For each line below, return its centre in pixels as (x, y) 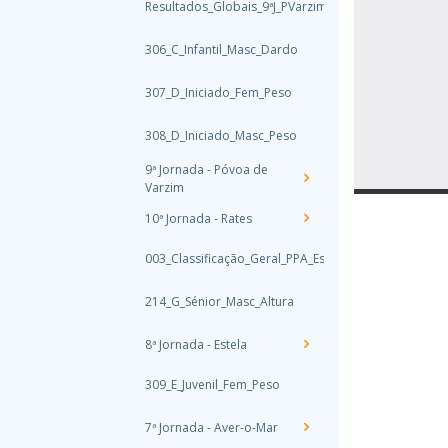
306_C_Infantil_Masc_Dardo (221, 49)
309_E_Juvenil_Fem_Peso (212, 384)
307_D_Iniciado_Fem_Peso (218, 92)
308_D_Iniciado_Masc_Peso (221, 135)
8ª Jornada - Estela (196, 344)
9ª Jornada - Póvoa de (206, 169)
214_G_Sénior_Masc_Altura (219, 301)
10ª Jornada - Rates (198, 218)
